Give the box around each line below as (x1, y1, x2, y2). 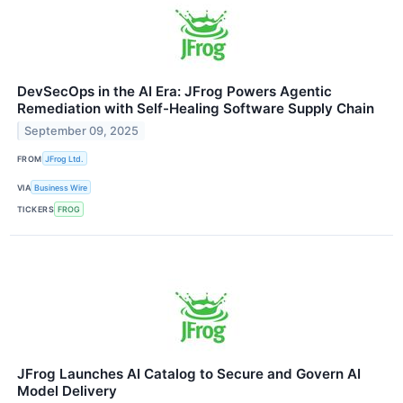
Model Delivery (17, 381, 117, 399)
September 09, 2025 (24, 123, 139, 138)
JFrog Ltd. (45, 153, 85, 164)
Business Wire (34, 182, 88, 193)
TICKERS (17, 203, 55, 214)
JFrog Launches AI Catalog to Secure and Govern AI (17, 364, 361, 382)
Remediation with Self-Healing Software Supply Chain (17, 99, 374, 117)
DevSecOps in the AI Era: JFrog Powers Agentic (17, 82, 332, 100)
